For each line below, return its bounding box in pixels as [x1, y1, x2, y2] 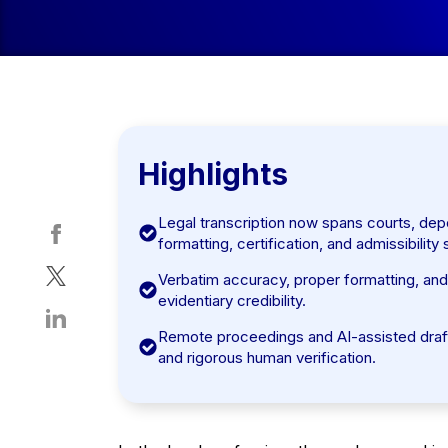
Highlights [137, 156, 288, 192]
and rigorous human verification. [157, 348, 376, 367]
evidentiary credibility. [157, 291, 306, 310]
